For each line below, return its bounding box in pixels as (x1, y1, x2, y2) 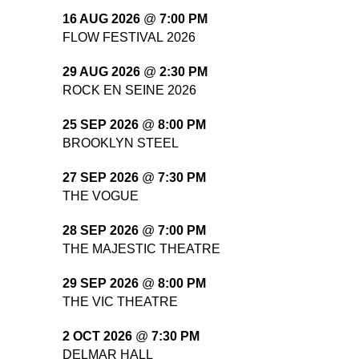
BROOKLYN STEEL (63, 135, 179, 150)
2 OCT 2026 (63, 329, 132, 344)
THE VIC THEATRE (63, 294, 178, 309)
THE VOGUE (63, 188, 139, 203)
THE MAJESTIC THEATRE (63, 241, 220, 256)
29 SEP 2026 (63, 276, 139, 291)
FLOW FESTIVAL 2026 (63, 30, 196, 44)
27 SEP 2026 (63, 171, 139, 185)
